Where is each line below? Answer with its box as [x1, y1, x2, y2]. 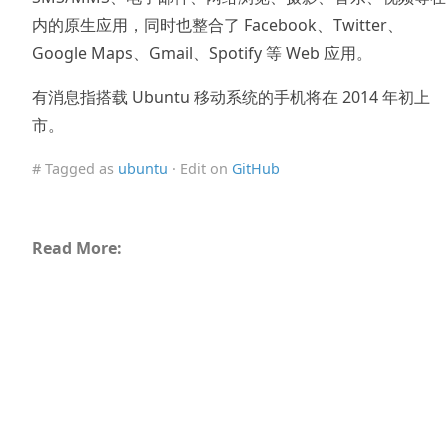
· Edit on [168, 158, 232, 178]
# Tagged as [32, 158, 118, 178]
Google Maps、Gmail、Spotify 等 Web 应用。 [32, 41, 372, 64]
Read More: [32, 236, 122, 259]
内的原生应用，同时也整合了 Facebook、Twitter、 [32, 13, 403, 36]
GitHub [232, 158, 280, 178]
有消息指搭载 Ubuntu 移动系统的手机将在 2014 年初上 [32, 85, 430, 108]
